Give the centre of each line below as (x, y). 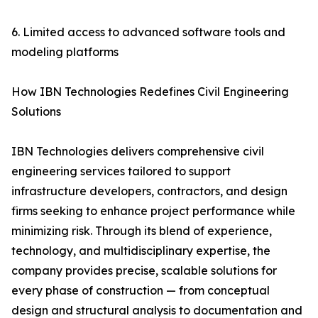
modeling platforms (65, 52)
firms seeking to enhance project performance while (153, 211)
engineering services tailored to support (121, 171)
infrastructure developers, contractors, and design (149, 191)
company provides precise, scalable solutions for (144, 271)
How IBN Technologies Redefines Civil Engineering (150, 92)
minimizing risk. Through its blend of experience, (142, 231)
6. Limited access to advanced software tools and (148, 32)
